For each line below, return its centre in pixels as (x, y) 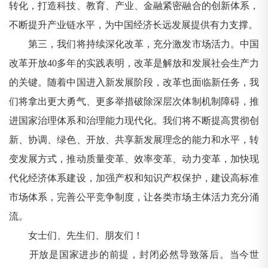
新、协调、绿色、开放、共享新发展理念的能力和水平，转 (134, 140)
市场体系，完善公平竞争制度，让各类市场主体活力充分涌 (134, 197)
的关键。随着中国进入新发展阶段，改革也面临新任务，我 (134, 83)
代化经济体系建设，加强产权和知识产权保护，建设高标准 (134, 178)
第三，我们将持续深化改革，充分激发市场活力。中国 (134, 44)
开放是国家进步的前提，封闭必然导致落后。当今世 (134, 255)
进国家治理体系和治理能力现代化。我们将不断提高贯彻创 (134, 121)
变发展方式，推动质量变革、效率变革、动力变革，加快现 (134, 159)
